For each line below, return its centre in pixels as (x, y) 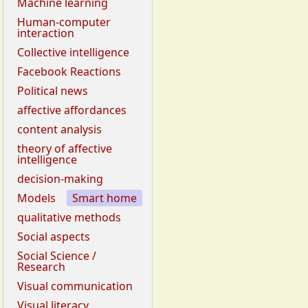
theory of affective (65, 149)
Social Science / (57, 256)
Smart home (104, 198)
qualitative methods (69, 218)
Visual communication (75, 286)
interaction (46, 33)
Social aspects (54, 237)
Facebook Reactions (69, 72)
